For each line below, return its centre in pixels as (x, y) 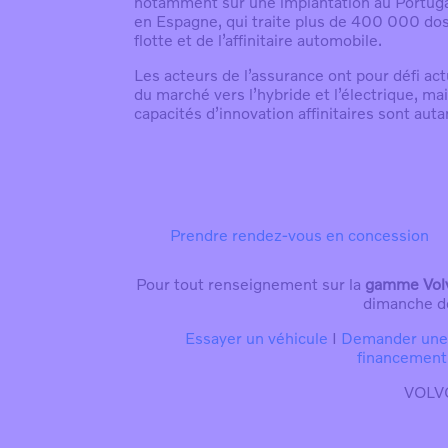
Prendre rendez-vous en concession (300, 235)
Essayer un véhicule (256, 338)
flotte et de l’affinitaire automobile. (258, 40)
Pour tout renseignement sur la (251, 284)
